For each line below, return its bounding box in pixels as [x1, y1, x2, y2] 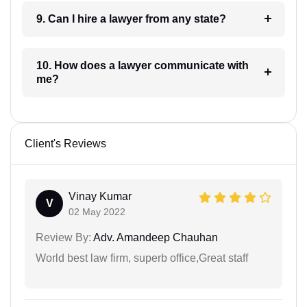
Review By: [36, 231, 91, 243]
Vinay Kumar [69, 190, 132, 202]
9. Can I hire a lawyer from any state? [108, 12, 226, 25]
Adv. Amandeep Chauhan [91, 231, 218, 243]
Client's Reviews [25, 137, 106, 149]
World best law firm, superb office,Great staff [36, 251, 248, 264]
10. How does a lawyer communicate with [36, 59, 118, 71]
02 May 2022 [69, 206, 125, 217]
